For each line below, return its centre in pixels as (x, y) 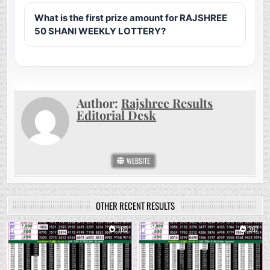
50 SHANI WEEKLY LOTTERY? (100, 31)
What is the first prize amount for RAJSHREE (131, 18)
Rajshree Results (167, 103)
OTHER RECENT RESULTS (135, 206)
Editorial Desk (117, 115)
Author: (99, 103)
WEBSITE (137, 161)
